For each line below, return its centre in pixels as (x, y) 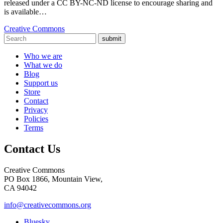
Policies (36, 119)
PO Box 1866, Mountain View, (53, 179)
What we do (43, 65)
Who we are (43, 56)
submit (112, 39)
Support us (41, 83)
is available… (25, 12)
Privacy (36, 110)
